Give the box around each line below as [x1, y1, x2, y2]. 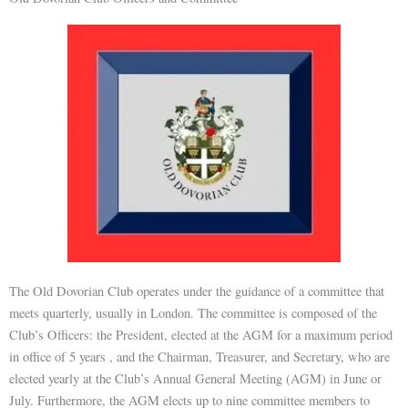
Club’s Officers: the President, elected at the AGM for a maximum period [9, 326, 393, 343]
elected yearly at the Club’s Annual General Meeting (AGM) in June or [9, 370, 382, 387]
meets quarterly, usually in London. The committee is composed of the [9, 304, 377, 321]
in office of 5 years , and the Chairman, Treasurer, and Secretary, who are [9, 348, 390, 365]
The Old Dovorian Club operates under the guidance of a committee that [9, 282, 384, 300]
